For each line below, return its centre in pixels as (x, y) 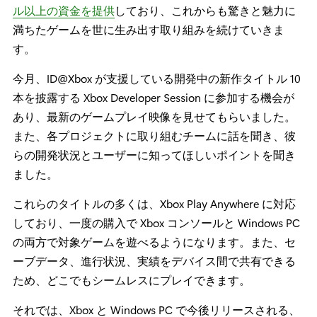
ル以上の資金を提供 (64, 11)
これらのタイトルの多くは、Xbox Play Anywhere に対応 (154, 204)
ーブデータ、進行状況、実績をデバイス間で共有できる (154, 261)
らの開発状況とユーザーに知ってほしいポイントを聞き (154, 155)
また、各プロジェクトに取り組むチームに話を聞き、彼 (154, 136)
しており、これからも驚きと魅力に (205, 11)
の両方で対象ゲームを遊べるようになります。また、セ (154, 242)
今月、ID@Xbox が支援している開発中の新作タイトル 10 (157, 79)
